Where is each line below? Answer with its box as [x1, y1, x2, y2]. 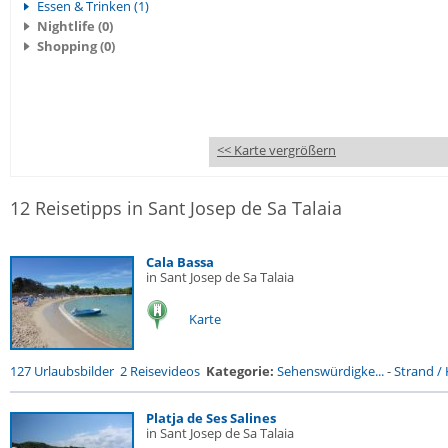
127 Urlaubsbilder [10, 362, 114, 380]
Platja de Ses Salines [146, 409, 276, 427]
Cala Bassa [146, 253, 214, 271]
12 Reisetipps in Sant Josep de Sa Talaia [10, 196, 342, 220]
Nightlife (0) [37, 17, 113, 35]
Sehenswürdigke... [277, 362, 384, 380]
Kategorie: [206, 362, 274, 380]
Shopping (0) [37, 37, 115, 55]
